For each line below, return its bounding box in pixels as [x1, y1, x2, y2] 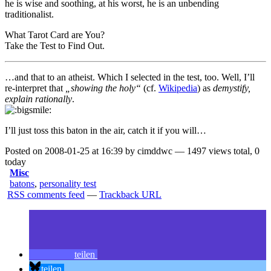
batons [10, 178, 34, 189]
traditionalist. [5, 9, 54, 20]
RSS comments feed [7, 189, 85, 200]
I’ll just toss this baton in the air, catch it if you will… [5, 125, 206, 136]
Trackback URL [99, 189, 162, 200]
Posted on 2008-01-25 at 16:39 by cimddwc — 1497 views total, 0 [5, 146, 260, 157]
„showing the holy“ [65, 83, 141, 94]
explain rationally [5, 94, 72, 105]
